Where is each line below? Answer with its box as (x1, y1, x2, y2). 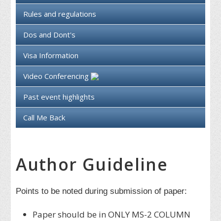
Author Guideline (16, 153, 168, 176)
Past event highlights (23, 92, 95, 102)
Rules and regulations (23, 9, 97, 19)
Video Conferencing (23, 71, 91, 81)
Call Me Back (23, 112, 66, 123)
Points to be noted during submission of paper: (16, 186, 187, 196)
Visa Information (23, 50, 79, 61)
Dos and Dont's (23, 30, 76, 40)
